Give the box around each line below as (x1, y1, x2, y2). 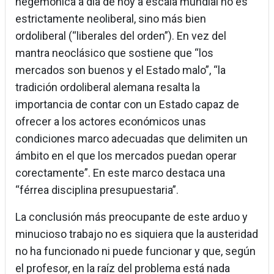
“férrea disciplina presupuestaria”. (15, 183, 179, 197)
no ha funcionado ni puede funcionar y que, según (15, 245, 256, 258)
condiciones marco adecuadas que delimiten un (15, 132, 248, 146)
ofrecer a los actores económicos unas (15, 115, 206, 128)
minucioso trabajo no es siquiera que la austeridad (15, 228, 258, 241)
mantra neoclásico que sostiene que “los (15, 46, 213, 60)
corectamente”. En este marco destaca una (15, 166, 225, 180)
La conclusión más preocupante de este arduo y (15, 210, 248, 224)
